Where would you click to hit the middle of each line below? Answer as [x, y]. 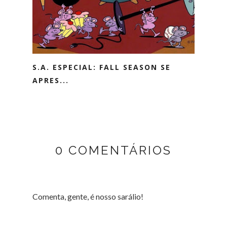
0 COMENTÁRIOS [113, 150]
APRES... [51, 80]
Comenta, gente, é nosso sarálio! [88, 196]
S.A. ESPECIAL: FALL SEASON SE [102, 67]
